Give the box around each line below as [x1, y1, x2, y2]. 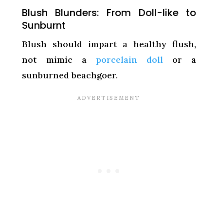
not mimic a [21, 54, 96, 65]
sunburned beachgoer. [21, 69, 118, 81]
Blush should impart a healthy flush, [21, 38, 197, 50]
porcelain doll [96, 54, 163, 65]
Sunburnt [21, 18, 66, 32]
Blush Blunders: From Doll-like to [21, 5, 197, 19]
